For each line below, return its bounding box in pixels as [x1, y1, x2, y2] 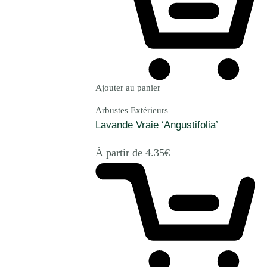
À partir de [95, 147, 145, 159]
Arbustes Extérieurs [95, 105, 168, 116]
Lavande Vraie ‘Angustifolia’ [95, 119, 218, 131]
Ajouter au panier [95, 83, 160, 93]
